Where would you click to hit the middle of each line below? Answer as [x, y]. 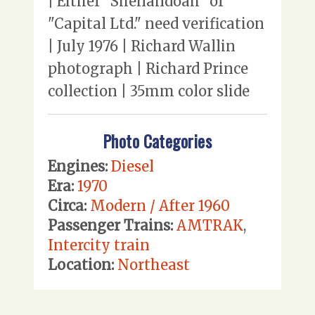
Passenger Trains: [110, 225]
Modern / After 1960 [160, 205]
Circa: [67, 205]
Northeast [154, 264]
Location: [81, 264]
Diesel [133, 166]
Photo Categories [157, 141]
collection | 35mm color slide [149, 91]
